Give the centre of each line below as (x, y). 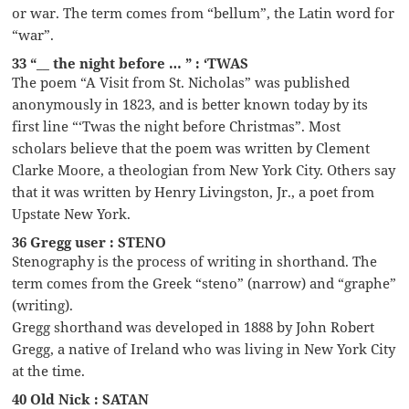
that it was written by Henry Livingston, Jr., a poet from (194, 191)
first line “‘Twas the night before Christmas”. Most (177, 126)
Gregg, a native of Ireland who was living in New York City (204, 348)
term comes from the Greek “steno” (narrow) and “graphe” (204, 283)
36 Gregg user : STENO (89, 241)
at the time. (49, 370)
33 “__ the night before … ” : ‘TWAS (131, 63)
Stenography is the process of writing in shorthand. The (195, 261)
